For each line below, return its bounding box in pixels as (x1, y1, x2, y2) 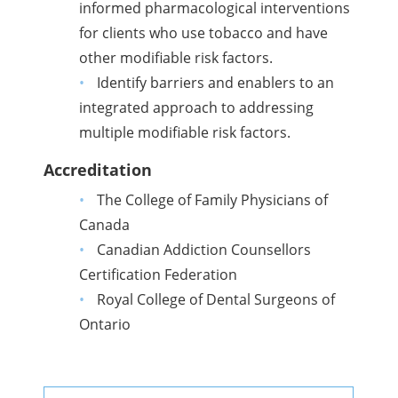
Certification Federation (79, 265, 238, 285)
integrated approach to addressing (79, 98, 314, 118)
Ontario (79, 314, 131, 335)
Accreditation (44, 159, 153, 181)
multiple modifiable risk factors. (79, 123, 291, 143)
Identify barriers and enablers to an (96, 73, 334, 93)
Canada (79, 215, 131, 235)
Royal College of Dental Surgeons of (96, 290, 335, 310)
